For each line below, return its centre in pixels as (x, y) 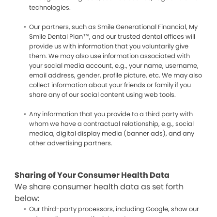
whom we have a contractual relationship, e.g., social (111, 124)
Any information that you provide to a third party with (111, 114)
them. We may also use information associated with (109, 56)
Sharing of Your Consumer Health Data (92, 175)
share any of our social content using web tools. (102, 95)
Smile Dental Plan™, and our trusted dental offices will (112, 37)
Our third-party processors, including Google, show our (114, 209)
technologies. (50, 8)
